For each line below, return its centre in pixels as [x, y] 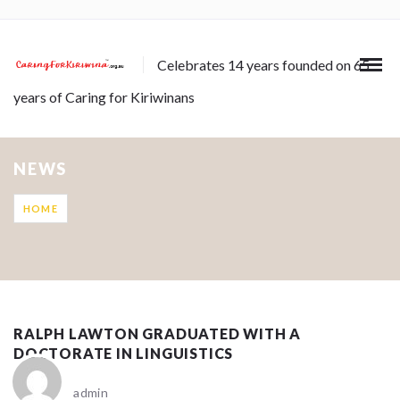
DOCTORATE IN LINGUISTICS [124, 353]
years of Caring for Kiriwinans [104, 97]
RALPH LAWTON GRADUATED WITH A [158, 333]
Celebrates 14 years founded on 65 [264, 65]
